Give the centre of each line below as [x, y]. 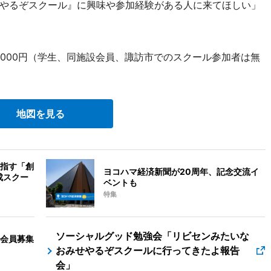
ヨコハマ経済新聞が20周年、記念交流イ [181, 172]
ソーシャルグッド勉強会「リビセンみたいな [153, 236]
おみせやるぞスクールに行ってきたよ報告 [148, 251]
